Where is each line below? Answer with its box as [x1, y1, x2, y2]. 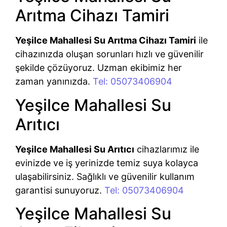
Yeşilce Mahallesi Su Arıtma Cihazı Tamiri [15, 35, 196, 46]
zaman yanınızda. [15, 76, 93, 87]
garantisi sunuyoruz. [15, 184, 104, 196]
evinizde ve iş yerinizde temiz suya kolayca [15, 157, 198, 168]
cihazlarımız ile [134, 143, 199, 155]
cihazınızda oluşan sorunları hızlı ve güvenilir [15, 49, 204, 60]
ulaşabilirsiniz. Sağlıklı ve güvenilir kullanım [15, 171, 195, 182]
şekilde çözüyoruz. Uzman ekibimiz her [15, 62, 182, 73]
